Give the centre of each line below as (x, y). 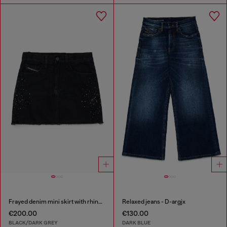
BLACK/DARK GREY (33, 222)
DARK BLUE (136, 222)
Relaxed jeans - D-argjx (154, 202)
